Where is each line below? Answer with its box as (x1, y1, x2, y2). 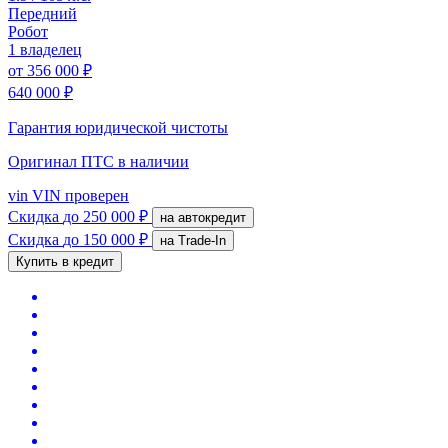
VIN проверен (28, 186, 129, 204)
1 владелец (8, 40, 82, 58)
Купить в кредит (16, 253, 114, 269)
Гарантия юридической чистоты (8, 118, 228, 136)
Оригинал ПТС (8, 152, 118, 170)
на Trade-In (178, 232, 226, 248)
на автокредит (178, 209, 246, 225)
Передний (8, 4, 77, 22)
